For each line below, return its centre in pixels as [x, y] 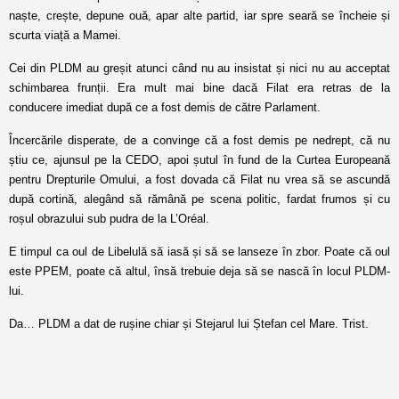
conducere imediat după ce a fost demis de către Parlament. [165, 107]
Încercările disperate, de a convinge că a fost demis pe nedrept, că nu [199, 140]
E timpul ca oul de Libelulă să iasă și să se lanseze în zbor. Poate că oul [199, 252]
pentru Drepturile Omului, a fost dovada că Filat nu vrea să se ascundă [199, 179]
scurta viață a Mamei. [65, 35]
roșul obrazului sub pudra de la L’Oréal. [109, 219]
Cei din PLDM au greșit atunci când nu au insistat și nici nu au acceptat [199, 68]
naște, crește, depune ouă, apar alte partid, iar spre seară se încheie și [199, 16]
